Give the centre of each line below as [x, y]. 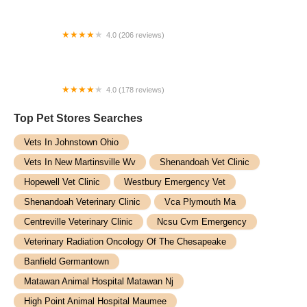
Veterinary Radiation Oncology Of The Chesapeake [125, 242]
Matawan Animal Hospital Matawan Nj [99, 281]
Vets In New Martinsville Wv [80, 162]
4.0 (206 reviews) [135, 35]
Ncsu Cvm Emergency [202, 222]
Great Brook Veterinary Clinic [84, 48]
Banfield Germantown [66, 261]
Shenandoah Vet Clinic [205, 162]
